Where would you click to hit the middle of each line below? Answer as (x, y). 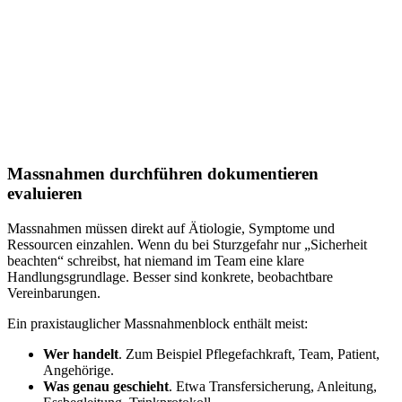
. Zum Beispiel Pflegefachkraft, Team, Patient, (249, 354)
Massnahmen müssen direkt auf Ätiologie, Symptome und (171, 229)
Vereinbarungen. (54, 293)
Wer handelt (81, 354)
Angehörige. (79, 371)
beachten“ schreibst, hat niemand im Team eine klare (156, 261)
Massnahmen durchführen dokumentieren (163, 174)
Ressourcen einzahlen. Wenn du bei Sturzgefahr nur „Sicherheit (187, 245)
